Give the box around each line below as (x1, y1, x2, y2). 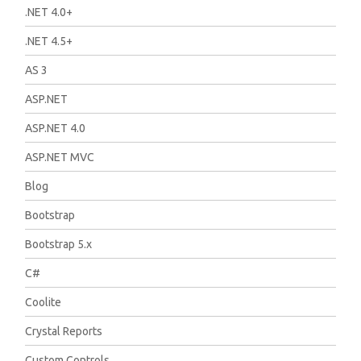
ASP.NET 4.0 (25, 122, 86, 135)
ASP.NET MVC (25, 151, 95, 164)
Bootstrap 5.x (25, 238, 93, 251)
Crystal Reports (25, 325, 103, 338)
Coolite (25, 296, 62, 309)
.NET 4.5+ (25, 35, 73, 48)
